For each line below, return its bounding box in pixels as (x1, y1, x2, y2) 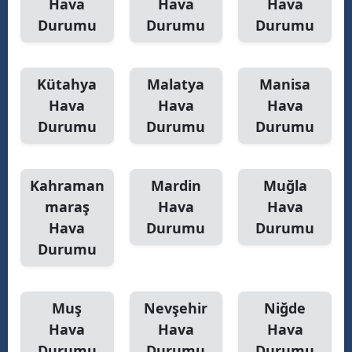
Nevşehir (144, 298, 208, 317)
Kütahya (37, 74, 97, 93)
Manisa (259, 74, 311, 93)
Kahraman (29, 175, 104, 195)
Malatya (147, 74, 205, 93)
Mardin (150, 175, 201, 195)
